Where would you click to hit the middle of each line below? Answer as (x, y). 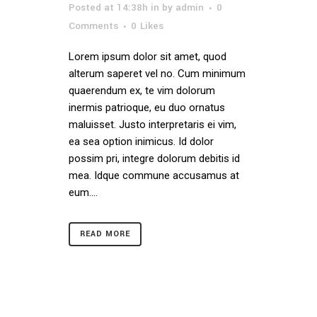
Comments (93, 26)
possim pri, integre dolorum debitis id (154, 158)
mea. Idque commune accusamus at (154, 175)
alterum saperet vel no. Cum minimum (157, 74)
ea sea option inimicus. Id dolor (141, 142)
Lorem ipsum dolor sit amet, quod (148, 57)
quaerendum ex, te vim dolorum (142, 91)
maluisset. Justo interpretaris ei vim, (152, 125)
